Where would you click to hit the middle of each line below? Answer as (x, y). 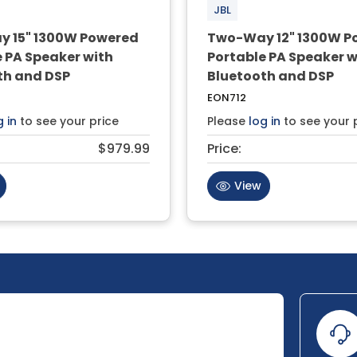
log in (265, 121)
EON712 (227, 97)
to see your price (68, 121)
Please (228, 121)
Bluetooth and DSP (271, 76)
